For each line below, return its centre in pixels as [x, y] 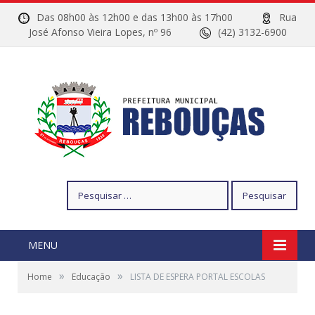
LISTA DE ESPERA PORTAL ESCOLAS [198, 277]
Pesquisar [88, 187]
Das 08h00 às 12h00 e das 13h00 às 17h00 [149, 17]
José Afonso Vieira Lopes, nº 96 [114, 32]
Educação [91, 277]
